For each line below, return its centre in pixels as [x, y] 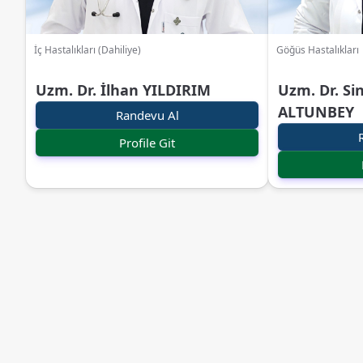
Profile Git [147, 142]
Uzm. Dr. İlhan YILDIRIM [123, 90]
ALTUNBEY [316, 111]
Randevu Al [147, 115]
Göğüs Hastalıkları [318, 49]
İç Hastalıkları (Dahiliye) [88, 49]
